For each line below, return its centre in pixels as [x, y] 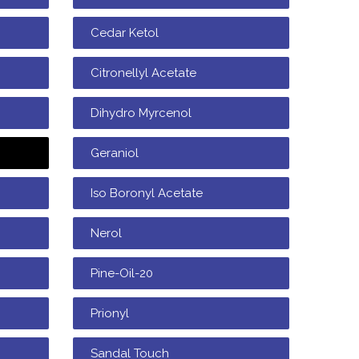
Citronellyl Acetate [143, 73]
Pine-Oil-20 [122, 273]
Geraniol [115, 153]
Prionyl [110, 313]
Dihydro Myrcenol [141, 113]
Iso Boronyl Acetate [147, 193]
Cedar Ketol [125, 33]
